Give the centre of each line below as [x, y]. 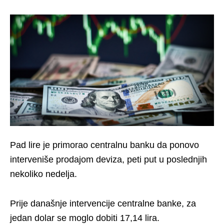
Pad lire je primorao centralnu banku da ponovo [104, 145]
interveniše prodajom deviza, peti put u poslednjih [108, 160]
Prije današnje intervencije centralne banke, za [103, 204]
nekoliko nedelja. [43, 174]
